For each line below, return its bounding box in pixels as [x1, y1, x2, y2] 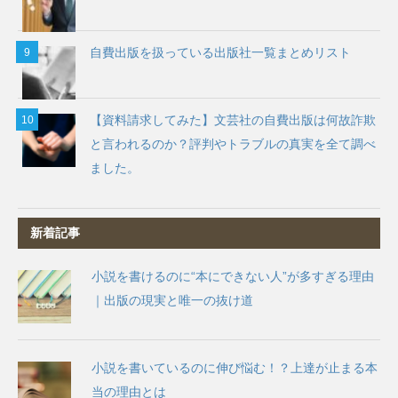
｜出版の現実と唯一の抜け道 [92, 292, 253, 307]
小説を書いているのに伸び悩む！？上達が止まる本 [92, 360, 378, 375]
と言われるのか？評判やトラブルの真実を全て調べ [90, 136, 376, 151]
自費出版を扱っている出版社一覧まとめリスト [90, 44, 351, 60]
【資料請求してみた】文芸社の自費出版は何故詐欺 [90, 112, 376, 127]
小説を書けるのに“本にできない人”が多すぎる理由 [92, 268, 374, 283]
